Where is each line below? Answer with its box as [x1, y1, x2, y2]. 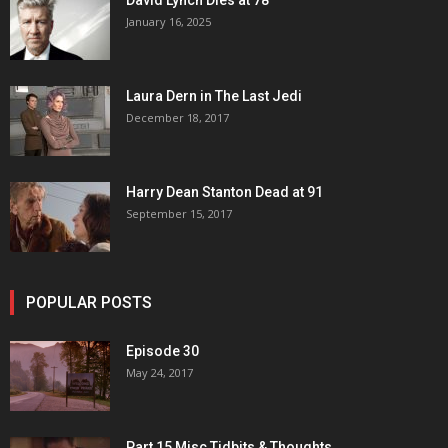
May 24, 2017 [126, 365, 193, 380]
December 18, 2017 [126, 110, 229, 125]
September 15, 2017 [126, 206, 232, 221]
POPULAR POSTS [26, 293, 152, 312]
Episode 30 [126, 343, 199, 359]
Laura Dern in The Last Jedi [126, 88, 302, 104]
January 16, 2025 [126, 14, 211, 29]
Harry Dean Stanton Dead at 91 [126, 184, 323, 200]
